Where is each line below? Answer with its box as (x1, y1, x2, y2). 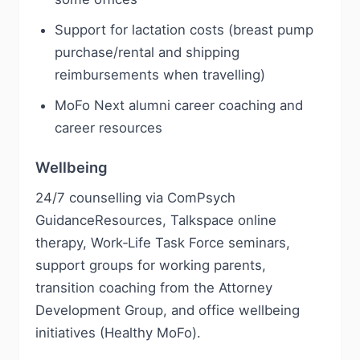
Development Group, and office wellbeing (35, 302, 300, 318)
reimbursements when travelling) (55, 67, 265, 83)
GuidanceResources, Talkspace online (35, 212, 276, 228)
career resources (55, 120, 162, 136)
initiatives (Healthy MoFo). (35, 325, 201, 341)
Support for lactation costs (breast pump (55, 22, 313, 38)
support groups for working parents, (35, 257, 266, 273)
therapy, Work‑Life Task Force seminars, (35, 235, 290, 251)
